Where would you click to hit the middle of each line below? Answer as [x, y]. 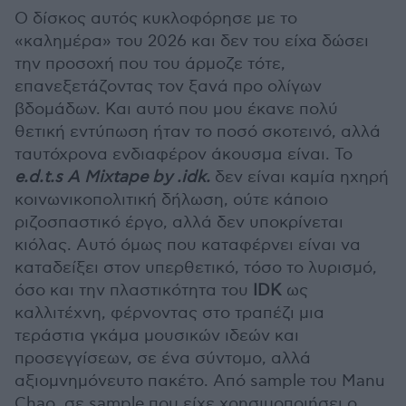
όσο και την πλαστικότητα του [134, 290]
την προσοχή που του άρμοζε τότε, [150, 63]
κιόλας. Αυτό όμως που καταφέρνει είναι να [188, 245]
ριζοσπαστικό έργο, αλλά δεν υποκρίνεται [179, 222]
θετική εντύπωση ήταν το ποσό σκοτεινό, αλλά [198, 131]
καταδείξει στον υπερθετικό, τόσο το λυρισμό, [196, 267]
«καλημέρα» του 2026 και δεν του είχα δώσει [192, 41]
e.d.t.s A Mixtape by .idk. [112, 177]
